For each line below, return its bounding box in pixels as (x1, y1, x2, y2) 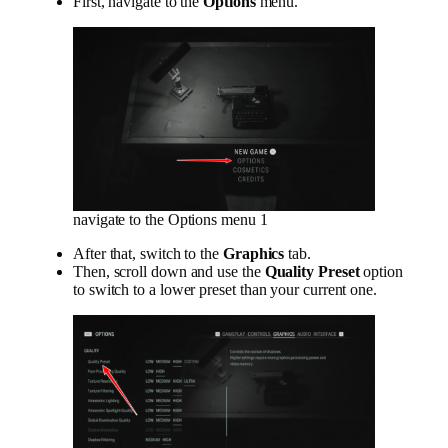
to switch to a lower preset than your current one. (73, 280, 378, 298)
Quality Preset (264, 262, 360, 280)
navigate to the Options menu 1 (73, 210, 268, 228)
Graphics (222, 244, 285, 262)
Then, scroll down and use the (73, 262, 265, 280)
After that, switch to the (73, 244, 223, 262)
